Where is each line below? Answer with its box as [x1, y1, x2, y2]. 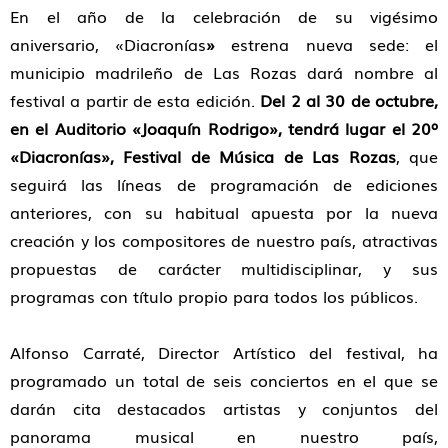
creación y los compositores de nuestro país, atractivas [10, 228, 438, 253]
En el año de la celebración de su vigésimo [10, 4, 438, 29]
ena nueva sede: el [260, 32, 439, 57]
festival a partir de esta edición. [10, 88, 261, 113]
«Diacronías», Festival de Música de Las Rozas [10, 144, 396, 169]
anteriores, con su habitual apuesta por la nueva [10, 200, 438, 225]
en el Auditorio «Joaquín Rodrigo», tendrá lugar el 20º [10, 116, 438, 141]
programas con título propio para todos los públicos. [10, 284, 418, 309]
